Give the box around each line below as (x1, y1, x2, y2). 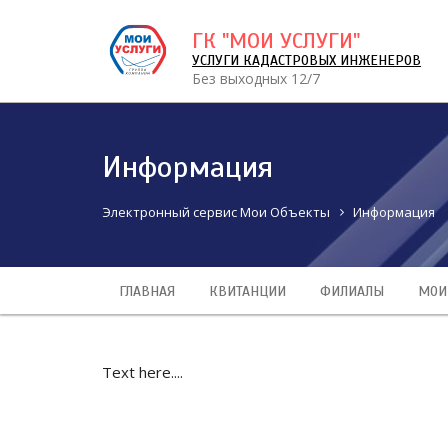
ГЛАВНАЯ (119, 283, 175, 301)
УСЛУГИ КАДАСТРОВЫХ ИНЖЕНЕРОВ (192, 52, 421, 69)
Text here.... (102, 362, 183, 383)
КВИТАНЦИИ (209, 283, 286, 301)
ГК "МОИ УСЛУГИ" (192, 27, 360, 54)
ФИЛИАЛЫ (320, 283, 384, 301)
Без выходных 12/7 (192, 69, 320, 88)
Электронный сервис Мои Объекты (102, 203, 330, 221)
